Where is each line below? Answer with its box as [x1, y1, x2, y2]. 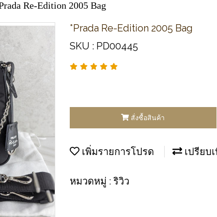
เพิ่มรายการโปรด [79, 146, 154, 157]
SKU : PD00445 [70, 40, 138, 52]
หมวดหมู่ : [70, 175, 113, 187]
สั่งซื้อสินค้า [131, 113, 165, 122]
